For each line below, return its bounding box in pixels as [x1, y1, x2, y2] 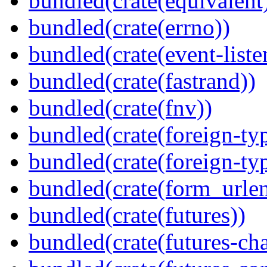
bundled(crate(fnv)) [29, 95, 212, 121]
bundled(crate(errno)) [29, 14, 230, 41]
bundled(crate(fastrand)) [29, 68, 256, 94]
